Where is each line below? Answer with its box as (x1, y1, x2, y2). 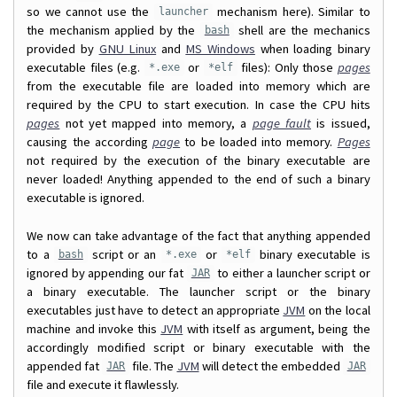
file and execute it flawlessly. (27, 376, 180, 393)
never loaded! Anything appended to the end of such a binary (27, 170, 370, 187)
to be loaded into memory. (180, 133, 338, 150)
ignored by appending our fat (27, 264, 187, 281)
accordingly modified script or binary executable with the (27, 339, 370, 355)
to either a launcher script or (214, 264, 370, 281)
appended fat (27, 357, 103, 374)
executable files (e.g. (27, 58, 144, 75)
